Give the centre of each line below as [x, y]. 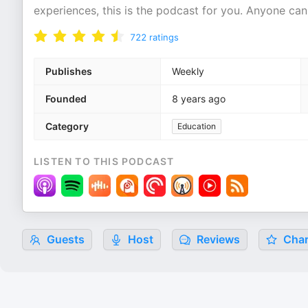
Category [67, 126]
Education [197, 126]
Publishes [69, 71]
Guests [64, 239]
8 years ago [199, 99]
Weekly [188, 71]
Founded [66, 99]
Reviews [217, 239]
